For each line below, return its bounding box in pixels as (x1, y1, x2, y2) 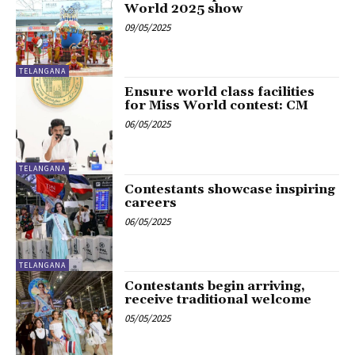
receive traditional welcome (124, 292, 312, 308)
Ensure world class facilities (124, 84, 315, 101)
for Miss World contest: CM (124, 97, 309, 114)
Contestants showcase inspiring (124, 181, 336, 197)
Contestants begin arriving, (124, 278, 306, 295)
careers (124, 194, 177, 211)
